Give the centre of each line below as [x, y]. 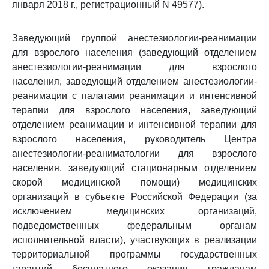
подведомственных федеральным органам [134, 225]
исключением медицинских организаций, [134, 211]
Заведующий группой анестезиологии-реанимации [134, 38]
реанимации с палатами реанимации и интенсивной [134, 96]
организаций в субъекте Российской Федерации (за [134, 197]
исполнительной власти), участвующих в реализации [134, 240]
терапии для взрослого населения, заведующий [134, 110]
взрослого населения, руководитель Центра [134, 139]
